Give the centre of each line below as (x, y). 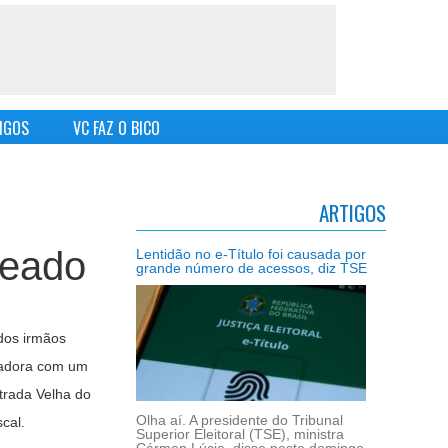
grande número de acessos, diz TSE (251, 268)
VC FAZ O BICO (116, 128)
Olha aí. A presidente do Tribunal (239, 420)
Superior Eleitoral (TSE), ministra (240, 434)
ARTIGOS (352, 212)
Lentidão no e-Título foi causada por (251, 254)
